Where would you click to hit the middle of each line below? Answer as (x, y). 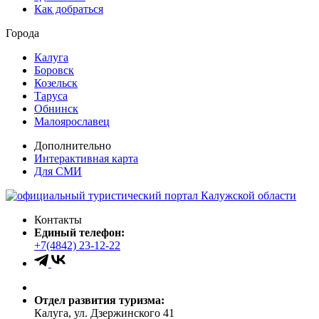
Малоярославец (72, 121)
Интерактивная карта (86, 158)
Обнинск (56, 108)
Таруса (51, 95)
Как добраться (69, 9)
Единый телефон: (79, 232)
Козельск (56, 83)
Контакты (58, 219)
